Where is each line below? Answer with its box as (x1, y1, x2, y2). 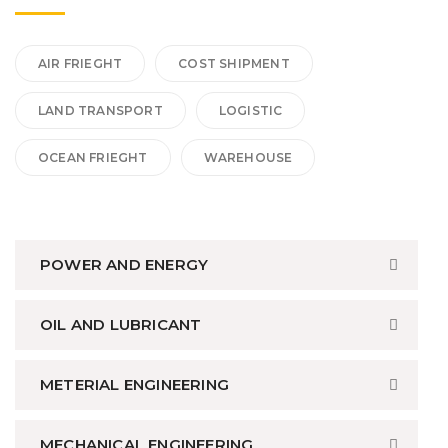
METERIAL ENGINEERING (40, 375, 229, 395)
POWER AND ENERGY (40, 255, 209, 275)
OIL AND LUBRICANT (40, 315, 202, 335)
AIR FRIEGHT (38, 56, 123, 72)
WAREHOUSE (203, 150, 293, 166)
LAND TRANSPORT (38, 103, 163, 119)
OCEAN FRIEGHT (38, 150, 148, 166)
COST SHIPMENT (178, 56, 290, 72)
